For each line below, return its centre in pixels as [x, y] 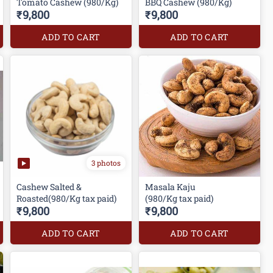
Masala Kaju [171, 186]
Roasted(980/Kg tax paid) [67, 198]
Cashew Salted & [49, 186]
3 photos [106, 163]
